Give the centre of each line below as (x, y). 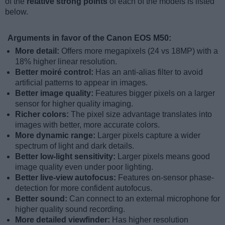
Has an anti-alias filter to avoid (149, 72)
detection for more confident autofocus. (84, 188)
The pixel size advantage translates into (141, 115)
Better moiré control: (55, 72)
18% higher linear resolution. (66, 62)
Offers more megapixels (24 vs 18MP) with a (140, 51)
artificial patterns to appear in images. (81, 83)
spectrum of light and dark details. (75, 146)
